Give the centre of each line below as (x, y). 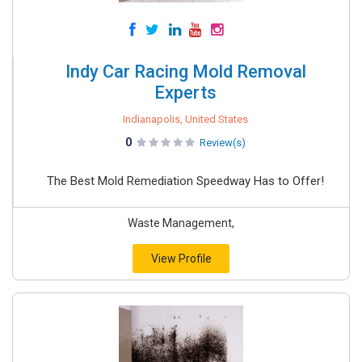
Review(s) (223, 143)
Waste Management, (181, 223)
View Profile (181, 259)
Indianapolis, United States (185, 119)
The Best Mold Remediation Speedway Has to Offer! (185, 181)
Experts (185, 93)
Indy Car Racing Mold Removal (185, 72)
